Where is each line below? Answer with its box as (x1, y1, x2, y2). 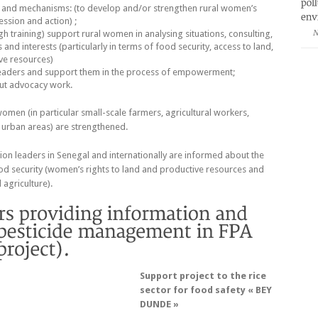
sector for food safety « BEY (140, 284, 272, 295)
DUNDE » (140, 298, 179, 309)
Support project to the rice (140, 270, 266, 281)
